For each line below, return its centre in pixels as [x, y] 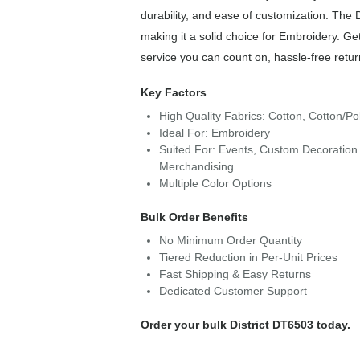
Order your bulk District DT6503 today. [245, 325]
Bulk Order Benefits [194, 217]
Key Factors [173, 93]
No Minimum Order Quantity [230, 241]
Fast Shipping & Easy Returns [235, 274]
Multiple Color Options [215, 184]
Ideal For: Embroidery [214, 133]
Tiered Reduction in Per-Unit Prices [248, 258]
